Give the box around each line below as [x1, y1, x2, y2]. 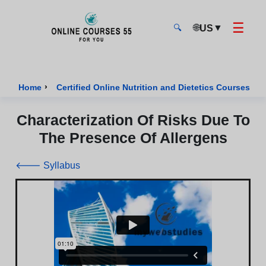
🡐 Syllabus [15, 160, 80, 170]
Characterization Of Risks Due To [16, 112, 250, 128]
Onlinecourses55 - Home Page [17, 48, 147, 59]
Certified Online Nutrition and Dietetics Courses [56, 82, 250, 92]
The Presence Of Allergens [39, 129, 227, 146]
